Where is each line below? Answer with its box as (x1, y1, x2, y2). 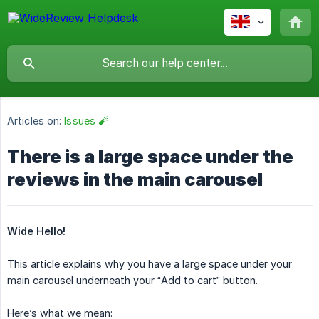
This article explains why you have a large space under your (7, 258, 292, 271)
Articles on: (7, 115, 62, 127)
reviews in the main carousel (7, 169, 263, 191)
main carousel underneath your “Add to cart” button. (7, 274, 258, 287)
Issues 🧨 (64, 115, 109, 127)
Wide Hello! (7, 225, 66, 238)
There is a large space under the (7, 146, 293, 168)
